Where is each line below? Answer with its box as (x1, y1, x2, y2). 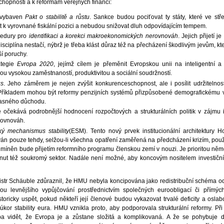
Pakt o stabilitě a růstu (25, 13, 89, 20)
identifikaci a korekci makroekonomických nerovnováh (28, 32, 178, 40)
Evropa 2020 (17, 60, 54, 68)
